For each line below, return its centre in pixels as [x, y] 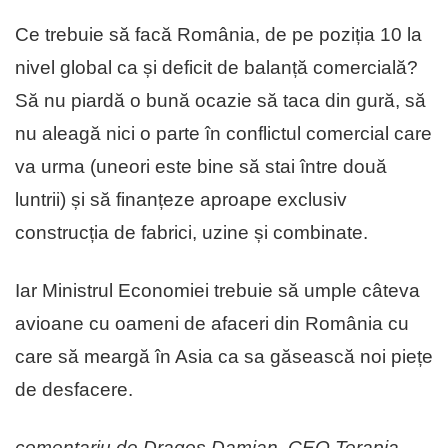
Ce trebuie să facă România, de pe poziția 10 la [218, 34]
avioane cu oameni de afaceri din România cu [212, 323]
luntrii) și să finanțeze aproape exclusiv [181, 199]
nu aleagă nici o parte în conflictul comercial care [223, 133]
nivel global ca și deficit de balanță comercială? [216, 67]
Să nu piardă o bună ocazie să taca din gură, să [220, 100]
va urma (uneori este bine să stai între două [201, 166]
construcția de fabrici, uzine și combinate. [191, 232]
